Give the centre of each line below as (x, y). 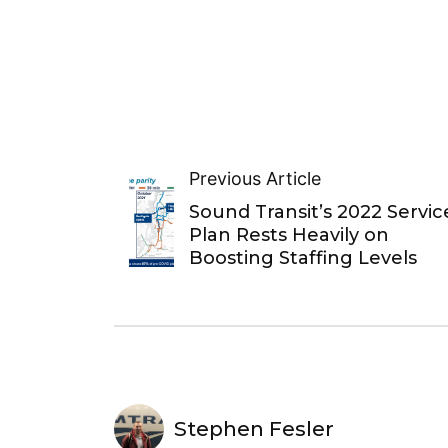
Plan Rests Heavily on (288, 235)
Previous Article (254, 179)
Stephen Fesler (254, 429)
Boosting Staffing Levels (302, 258)
